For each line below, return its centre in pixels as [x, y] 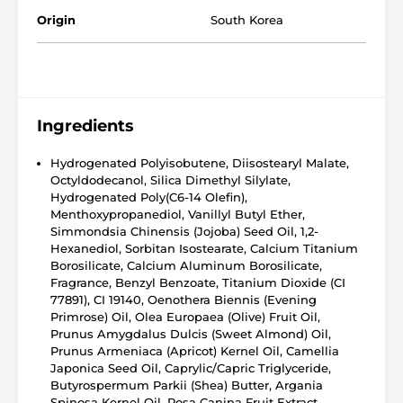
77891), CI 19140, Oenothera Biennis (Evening [184, 299]
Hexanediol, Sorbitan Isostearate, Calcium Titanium [204, 248]
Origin [56, 19]
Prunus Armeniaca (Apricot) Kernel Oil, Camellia [195, 350]
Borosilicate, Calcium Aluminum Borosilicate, [186, 265]
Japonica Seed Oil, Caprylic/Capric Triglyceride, [191, 367]
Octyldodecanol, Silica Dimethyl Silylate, [170, 179]
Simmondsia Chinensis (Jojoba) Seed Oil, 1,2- [184, 231]
